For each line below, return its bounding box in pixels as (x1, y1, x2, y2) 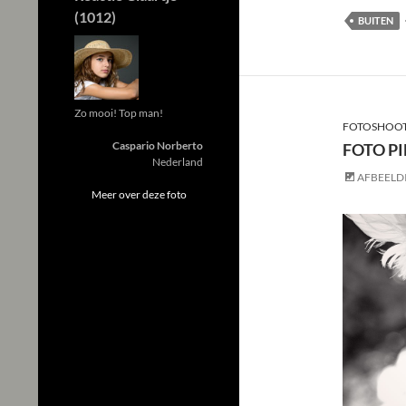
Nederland (152, 155, 203, 169)
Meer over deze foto (91, 188, 187, 201)
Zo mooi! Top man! (74, 106, 163, 120)
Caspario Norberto (112, 139, 203, 152)
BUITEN (358, 14, 393, 26)
